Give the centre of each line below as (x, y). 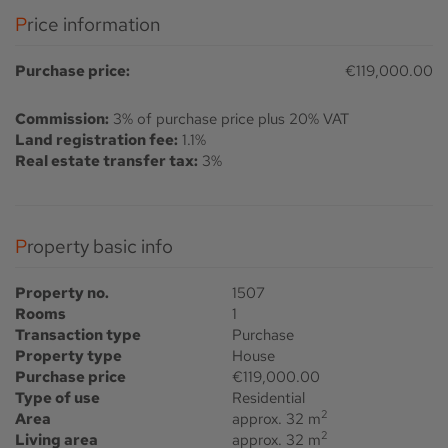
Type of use (57, 397)
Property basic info (100, 246)
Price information (93, 24)
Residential (269, 397)
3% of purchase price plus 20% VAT (231, 118)
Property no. (62, 292)
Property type (68, 355)
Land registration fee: (96, 139)
